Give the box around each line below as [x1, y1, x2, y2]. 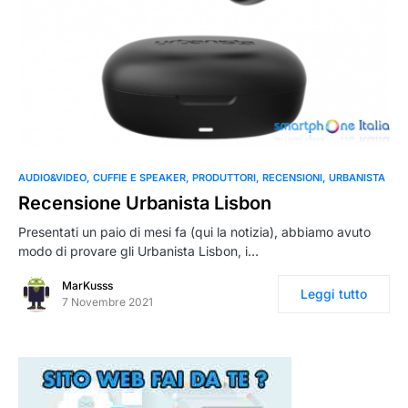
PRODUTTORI [192, 171, 256, 185]
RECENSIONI [262, 171, 322, 185]
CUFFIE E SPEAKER [93, 171, 186, 185]
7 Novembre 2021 [62, 295, 153, 310]
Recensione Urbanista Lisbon [18, 192, 271, 215]
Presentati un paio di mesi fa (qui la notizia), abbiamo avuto [18, 224, 371, 240]
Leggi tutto [301, 286, 367, 302]
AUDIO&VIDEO [18, 171, 87, 185]
